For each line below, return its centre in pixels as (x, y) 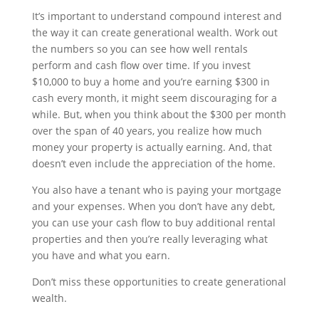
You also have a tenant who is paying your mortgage (156, 190)
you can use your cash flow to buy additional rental (153, 223)
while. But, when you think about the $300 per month (159, 115)
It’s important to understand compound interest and (157, 16)
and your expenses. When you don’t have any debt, (153, 206)
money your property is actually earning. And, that (152, 147)
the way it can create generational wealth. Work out (155, 33)
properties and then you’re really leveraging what (150, 239)
